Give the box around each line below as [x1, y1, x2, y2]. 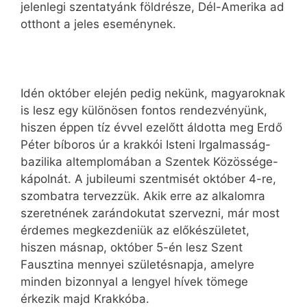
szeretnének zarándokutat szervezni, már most [21, 206, 280, 220]
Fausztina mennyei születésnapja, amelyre [21, 257, 254, 271]
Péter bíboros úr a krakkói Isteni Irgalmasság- [21, 137, 271, 151]
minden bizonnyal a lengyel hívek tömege [21, 274, 248, 288]
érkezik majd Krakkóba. [21, 291, 149, 306]
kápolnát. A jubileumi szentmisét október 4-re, [21, 171, 276, 186]
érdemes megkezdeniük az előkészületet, [21, 223, 249, 237]
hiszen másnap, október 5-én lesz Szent [21, 240, 243, 254]
